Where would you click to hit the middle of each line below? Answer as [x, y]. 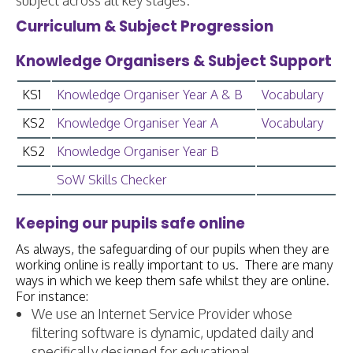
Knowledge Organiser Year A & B [149, 95]
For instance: [52, 297]
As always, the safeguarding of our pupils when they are [173, 249]
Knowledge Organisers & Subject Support [174, 61]
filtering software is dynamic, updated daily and [173, 333]
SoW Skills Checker [112, 180]
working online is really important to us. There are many [175, 265]
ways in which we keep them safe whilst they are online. [176, 281]
